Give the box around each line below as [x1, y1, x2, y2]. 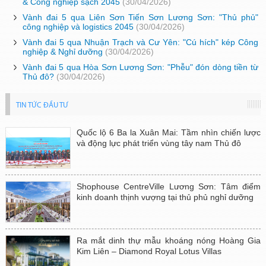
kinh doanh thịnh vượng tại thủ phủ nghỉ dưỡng [76, 192, 254, 202]
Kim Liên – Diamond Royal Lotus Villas [76, 246, 221, 256]
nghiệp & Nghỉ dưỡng [23, 47, 103, 57]
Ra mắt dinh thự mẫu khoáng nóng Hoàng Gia [76, 236, 261, 246]
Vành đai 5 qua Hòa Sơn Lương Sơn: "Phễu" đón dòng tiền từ [23, 62, 258, 72]
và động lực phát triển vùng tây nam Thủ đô [76, 138, 241, 148]
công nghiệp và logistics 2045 [23, 22, 134, 32]
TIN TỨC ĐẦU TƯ [15, 102, 68, 110]
